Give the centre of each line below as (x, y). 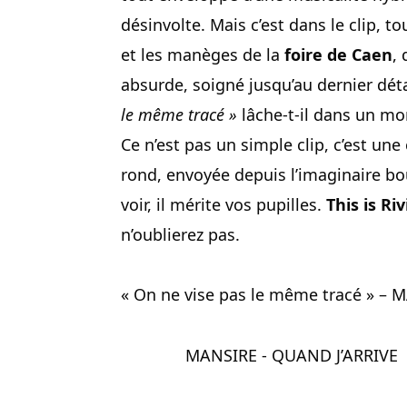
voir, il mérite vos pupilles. (223, 204)
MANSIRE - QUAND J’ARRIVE (292, 355)
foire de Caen (338, 54)
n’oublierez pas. (180, 234)
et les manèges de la (203, 54)
